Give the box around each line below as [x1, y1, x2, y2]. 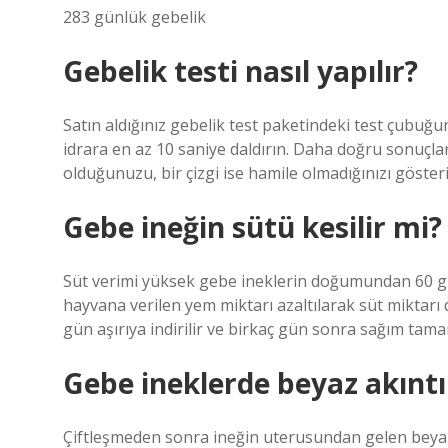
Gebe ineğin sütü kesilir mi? [63, 208, 442, 246]
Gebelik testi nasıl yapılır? [63, 52, 418, 90]
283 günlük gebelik [63, 6, 206, 28]
